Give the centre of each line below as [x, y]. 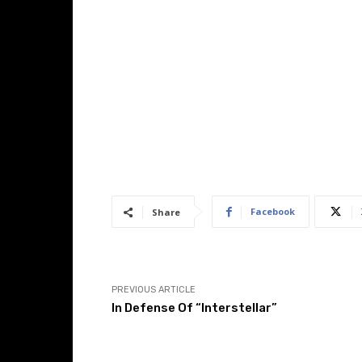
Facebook [273, 212]
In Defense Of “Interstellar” [194, 308]
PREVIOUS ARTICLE [154, 290]
